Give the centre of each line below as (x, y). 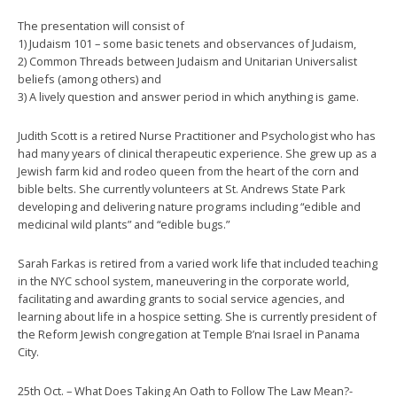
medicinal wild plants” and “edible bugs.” (124, 224)
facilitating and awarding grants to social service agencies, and (181, 299)
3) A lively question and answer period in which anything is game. (188, 97)
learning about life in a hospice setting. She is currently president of (197, 316)
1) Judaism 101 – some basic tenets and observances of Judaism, (187, 43)
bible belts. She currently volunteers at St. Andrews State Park (182, 189)
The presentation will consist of (101, 26)
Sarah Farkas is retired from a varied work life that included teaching (198, 263)
